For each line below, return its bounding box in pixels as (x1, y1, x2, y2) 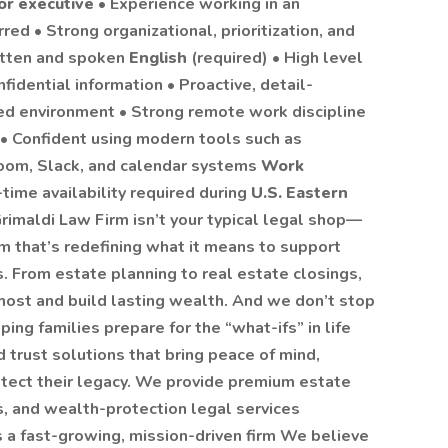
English (129, 47, 191, 69)
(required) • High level (191, 47, 363, 69)
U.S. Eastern (251, 182, 348, 204)
